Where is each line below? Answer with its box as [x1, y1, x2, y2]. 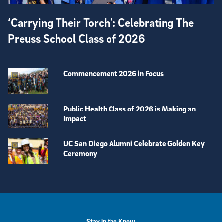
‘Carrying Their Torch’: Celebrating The [8, 15, 194, 30]
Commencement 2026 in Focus [63, 68, 164, 79]
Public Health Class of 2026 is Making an [63, 103, 196, 113]
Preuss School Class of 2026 [8, 31, 145, 46]
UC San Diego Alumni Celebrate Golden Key [63, 138, 205, 149]
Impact [63, 113, 86, 123]
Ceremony [63, 148, 97, 159]
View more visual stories [7, 173, 77, 182]
